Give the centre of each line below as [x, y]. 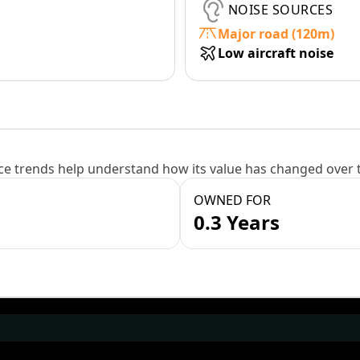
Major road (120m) [276, 34]
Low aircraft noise [276, 53]
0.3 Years [237, 222]
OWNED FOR [232, 200]
